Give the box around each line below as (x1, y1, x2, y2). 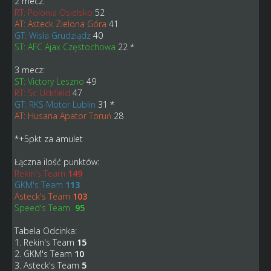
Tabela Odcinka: (14, 224, 77, 237)
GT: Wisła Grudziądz (14, 29, 93, 41)
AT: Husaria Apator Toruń (14, 109, 111, 122)
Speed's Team (14, 201, 73, 214)
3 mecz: (14, 64, 45, 76)
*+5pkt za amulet (14, 132, 83, 145)
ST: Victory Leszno (14, 75, 87, 87)
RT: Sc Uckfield (14, 87, 70, 99)
